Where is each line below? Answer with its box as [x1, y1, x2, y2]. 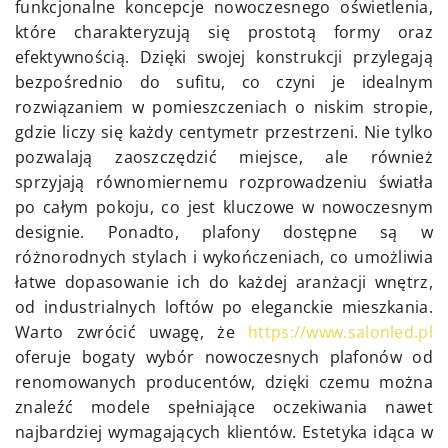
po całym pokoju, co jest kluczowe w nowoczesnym [15, 196, 433, 219]
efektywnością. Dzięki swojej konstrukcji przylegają [15, 46, 433, 69]
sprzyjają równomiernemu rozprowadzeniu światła [15, 171, 433, 194]
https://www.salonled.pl [248, 321, 433, 344]
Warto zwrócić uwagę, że [15, 321, 249, 344]
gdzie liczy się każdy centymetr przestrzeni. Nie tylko [15, 121, 433, 144]
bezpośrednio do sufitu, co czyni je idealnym [15, 71, 433, 94]
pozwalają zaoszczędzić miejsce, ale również [15, 146, 433, 169]
